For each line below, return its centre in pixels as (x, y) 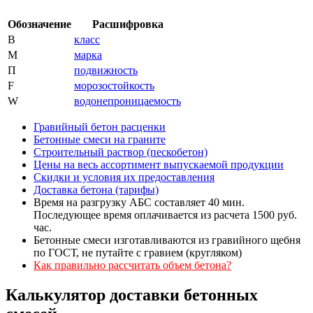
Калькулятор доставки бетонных (132, 294)
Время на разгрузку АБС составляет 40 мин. (139, 202)
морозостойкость (114, 85)
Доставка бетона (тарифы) (96, 189)
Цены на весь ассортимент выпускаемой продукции (159, 164)
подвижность (106, 70)
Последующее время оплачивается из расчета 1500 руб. (165, 214)
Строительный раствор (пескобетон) (121, 152)
